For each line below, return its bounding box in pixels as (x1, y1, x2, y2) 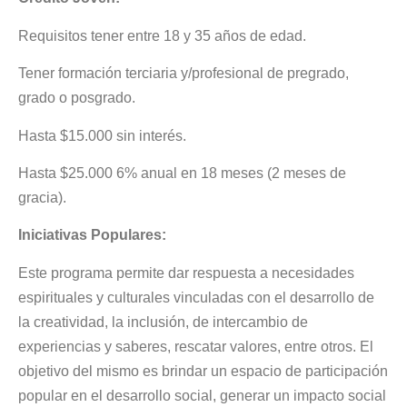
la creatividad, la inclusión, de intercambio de (18, 313, 308, 330)
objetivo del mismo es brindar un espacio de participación (18, 362, 388, 379)
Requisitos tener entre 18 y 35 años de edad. (18, 27, 306, 44)
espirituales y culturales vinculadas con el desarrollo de (18, 289, 374, 305)
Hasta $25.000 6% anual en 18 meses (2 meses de (18, 164, 346, 181)
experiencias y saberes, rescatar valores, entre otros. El (18, 338, 373, 354)
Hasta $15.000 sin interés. (18, 127, 186, 144)
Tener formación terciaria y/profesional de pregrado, (18, 65, 349, 82)
